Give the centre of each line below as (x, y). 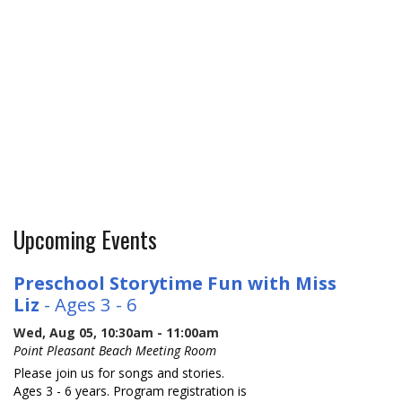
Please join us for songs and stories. (119, 372)
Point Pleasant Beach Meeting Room (115, 350)
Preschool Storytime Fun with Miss (175, 282)
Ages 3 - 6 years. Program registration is (131, 390)
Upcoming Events (86, 240)
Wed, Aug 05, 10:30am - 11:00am (117, 332)
